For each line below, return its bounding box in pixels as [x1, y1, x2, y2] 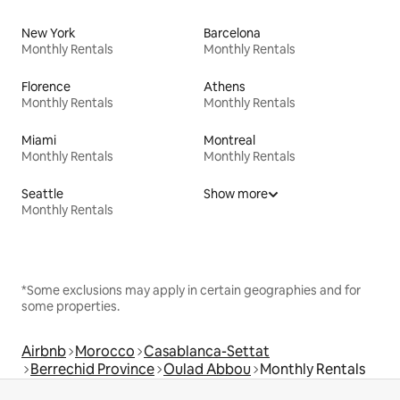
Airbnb [21, 341, 66, 361]
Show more [204, 185, 268, 202]
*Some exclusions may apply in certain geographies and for [21, 281, 361, 298]
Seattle [21, 185, 63, 202]
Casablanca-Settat [144, 341, 270, 361]
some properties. [21, 297, 120, 314]
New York [21, 24, 76, 41]
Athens [204, 78, 246, 95]
